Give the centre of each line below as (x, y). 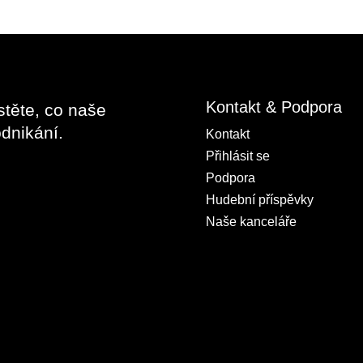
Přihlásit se (237, 156)
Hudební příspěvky (259, 200)
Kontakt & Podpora (273, 107)
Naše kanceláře (251, 222)
